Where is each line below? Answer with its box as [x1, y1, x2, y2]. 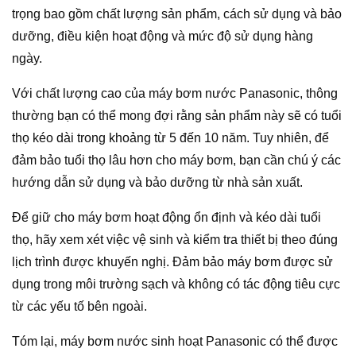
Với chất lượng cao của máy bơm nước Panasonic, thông [12, 87, 338, 101]
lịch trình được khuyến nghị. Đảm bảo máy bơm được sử [12, 255, 333, 269]
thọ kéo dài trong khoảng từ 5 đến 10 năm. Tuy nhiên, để [12, 131, 329, 145]
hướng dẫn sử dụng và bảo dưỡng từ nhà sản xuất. [12, 176, 303, 190]
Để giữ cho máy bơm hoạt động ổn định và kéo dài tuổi [12, 211, 321, 225]
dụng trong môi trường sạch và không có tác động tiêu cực [12, 277, 340, 292]
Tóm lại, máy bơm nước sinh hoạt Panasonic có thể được [12, 335, 338, 349]
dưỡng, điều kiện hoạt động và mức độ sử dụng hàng [12, 29, 313, 44]
